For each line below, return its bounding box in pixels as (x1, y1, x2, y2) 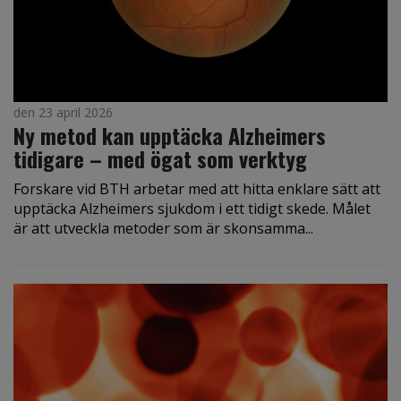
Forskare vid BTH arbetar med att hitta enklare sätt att (13, 178, 380, 199)
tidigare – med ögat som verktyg (13, 141, 307, 175)
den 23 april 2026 (13, 103, 113, 121)
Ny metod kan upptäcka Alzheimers (13, 118, 326, 151)
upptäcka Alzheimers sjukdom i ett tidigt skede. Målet (13, 198, 371, 218)
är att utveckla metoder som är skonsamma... (13, 218, 313, 238)
